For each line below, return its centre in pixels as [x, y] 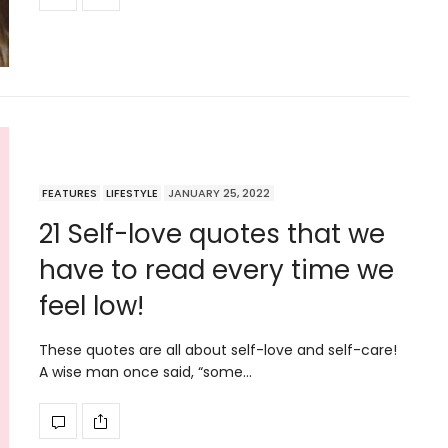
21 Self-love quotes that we [212, 234]
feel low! [91, 306]
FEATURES [69, 193]
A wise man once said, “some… [145, 372]
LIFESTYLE [132, 193]
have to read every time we [216, 270]
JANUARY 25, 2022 [219, 193]
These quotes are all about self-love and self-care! [222, 350]
